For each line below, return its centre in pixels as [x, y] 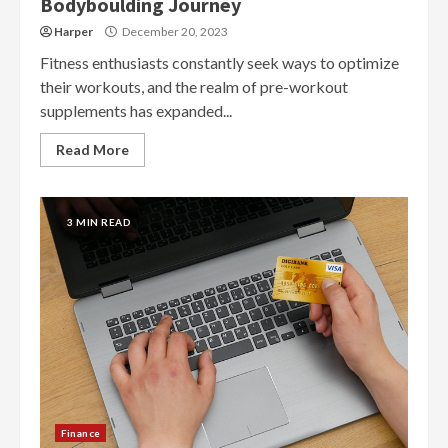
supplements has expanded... [136, 110]
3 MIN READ [99, 221]
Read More [92, 149]
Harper [73, 31]
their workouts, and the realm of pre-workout [194, 86]
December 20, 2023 [174, 31]
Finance [80, 432]
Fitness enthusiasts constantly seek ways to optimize [219, 62]
